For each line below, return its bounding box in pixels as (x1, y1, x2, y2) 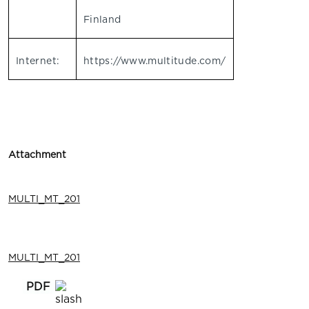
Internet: (16, 55, 60, 66)
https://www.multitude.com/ (83, 55, 226, 66)
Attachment (8, 149, 66, 160)
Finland (83, 14, 121, 25)
